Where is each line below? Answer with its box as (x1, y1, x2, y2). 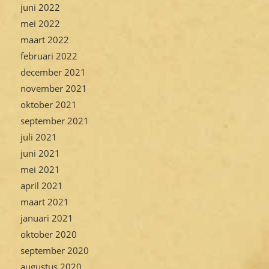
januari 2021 (20, 212, 73, 224)
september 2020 (20, 244, 89, 256)
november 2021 (20, 82, 87, 94)
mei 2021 (20, 163, 60, 175)
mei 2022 (20, 17, 60, 29)
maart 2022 (20, 34, 69, 46)
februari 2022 (20, 50, 77, 62)
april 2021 (20, 180, 63, 192)
